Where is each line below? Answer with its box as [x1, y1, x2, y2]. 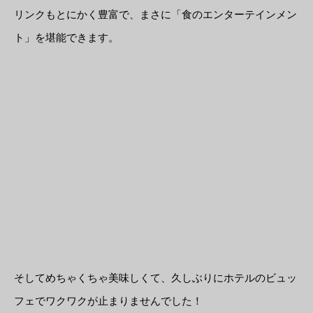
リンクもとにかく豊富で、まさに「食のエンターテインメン [14, 6, 297, 21]
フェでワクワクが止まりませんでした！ [14, 293, 203, 308]
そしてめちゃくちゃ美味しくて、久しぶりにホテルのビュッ [14, 270, 297, 285]
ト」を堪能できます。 [14, 29, 119, 44]
